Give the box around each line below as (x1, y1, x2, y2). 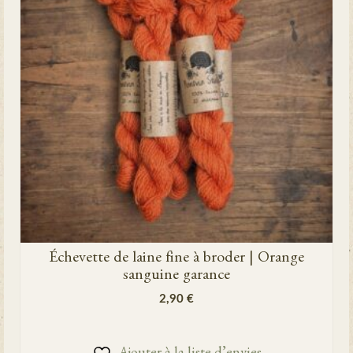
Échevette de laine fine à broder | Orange (49, 251, 304, 267)
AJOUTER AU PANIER (128, 318, 225, 331)
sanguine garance (123, 269, 230, 284)
